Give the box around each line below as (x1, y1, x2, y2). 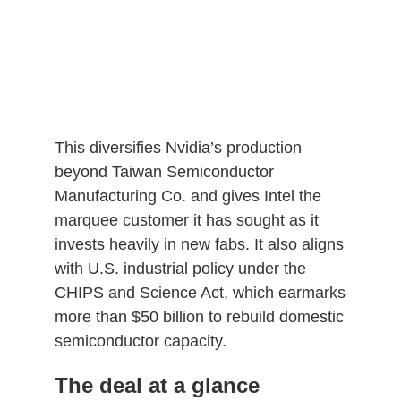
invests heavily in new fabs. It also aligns (54, 235, 344, 253)
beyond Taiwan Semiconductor (54, 162, 274, 181)
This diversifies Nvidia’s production (54, 138, 302, 157)
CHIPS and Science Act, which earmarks (54, 283, 346, 302)
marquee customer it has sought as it (54, 210, 319, 229)
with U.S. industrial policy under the (54, 259, 306, 277)
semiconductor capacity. (54, 331, 226, 350)
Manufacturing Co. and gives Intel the (54, 186, 321, 205)
